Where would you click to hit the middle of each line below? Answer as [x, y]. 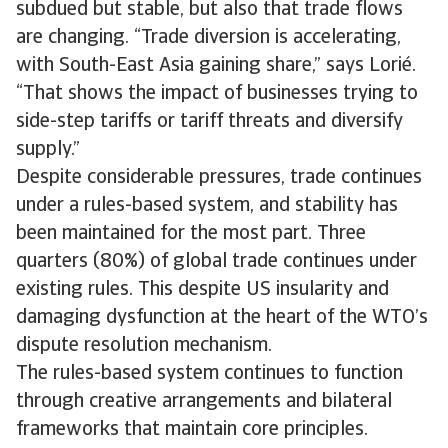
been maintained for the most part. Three [191, 234]
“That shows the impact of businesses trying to [217, 94]
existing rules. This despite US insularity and [202, 290]
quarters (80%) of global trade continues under [216, 262]
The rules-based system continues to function [209, 374]
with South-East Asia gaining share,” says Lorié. [216, 66]
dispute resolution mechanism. [144, 346]
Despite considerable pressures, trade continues [219, 178]
